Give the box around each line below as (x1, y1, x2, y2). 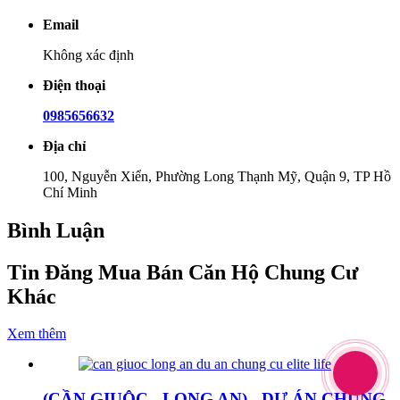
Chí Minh (43, 184, 97, 200)
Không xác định (43, 46, 134, 62)
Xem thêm (7, 326, 66, 342)
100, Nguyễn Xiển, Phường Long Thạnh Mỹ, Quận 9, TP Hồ (43, 168, 391, 184)
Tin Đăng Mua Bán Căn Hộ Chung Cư (7, 260, 358, 284)
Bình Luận (7, 218, 104, 242)
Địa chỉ (43, 137, 86, 154)
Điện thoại (43, 77, 105, 93)
